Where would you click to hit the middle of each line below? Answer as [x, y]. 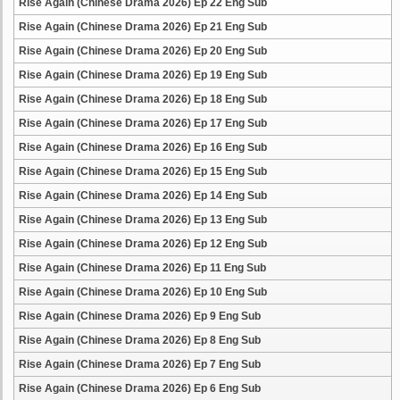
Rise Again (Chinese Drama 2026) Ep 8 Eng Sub [140, 340]
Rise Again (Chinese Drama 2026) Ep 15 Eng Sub [143, 171]
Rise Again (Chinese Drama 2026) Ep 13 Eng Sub [143, 220]
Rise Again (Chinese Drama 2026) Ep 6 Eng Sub [140, 388]
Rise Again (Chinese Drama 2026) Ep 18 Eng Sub [143, 99]
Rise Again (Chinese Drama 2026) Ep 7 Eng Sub [140, 364]
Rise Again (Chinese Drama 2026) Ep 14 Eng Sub [143, 196]
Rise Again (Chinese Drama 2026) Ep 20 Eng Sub [143, 51]
